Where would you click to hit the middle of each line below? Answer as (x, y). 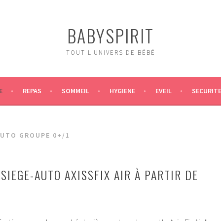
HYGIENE (122, 91)
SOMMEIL (75, 91)
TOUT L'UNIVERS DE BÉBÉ (110, 53)
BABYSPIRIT (110, 35)
